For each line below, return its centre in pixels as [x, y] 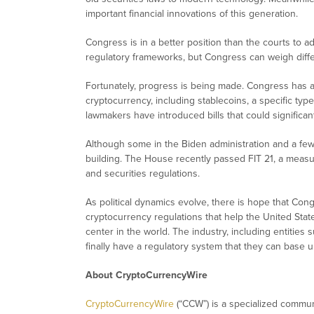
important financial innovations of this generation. [192, 14]
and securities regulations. [143, 174]
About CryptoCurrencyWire [146, 275]
